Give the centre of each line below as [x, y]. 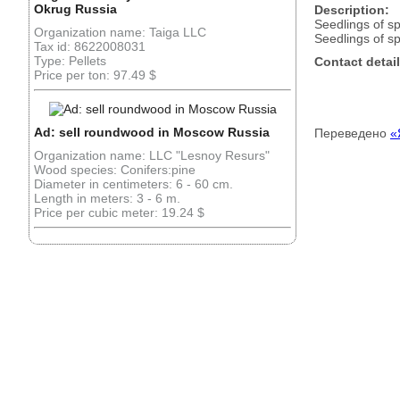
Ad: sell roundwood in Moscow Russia [152, 132]
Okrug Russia [75, 9]
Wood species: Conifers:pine [115, 170]
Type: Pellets [70, 61]
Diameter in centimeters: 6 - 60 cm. [133, 184]
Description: [352, 10]
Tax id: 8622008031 [90, 46]
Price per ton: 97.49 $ [95, 75]
